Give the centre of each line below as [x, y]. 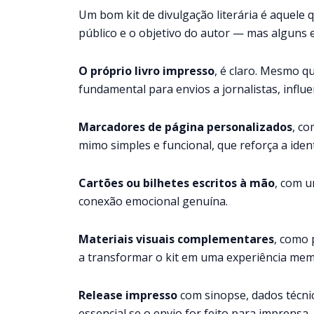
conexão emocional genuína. [153, 201]
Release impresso [128, 295]
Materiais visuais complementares [176, 239]
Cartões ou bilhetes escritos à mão [177, 183]
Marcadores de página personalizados [185, 127]
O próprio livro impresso [146, 70]
